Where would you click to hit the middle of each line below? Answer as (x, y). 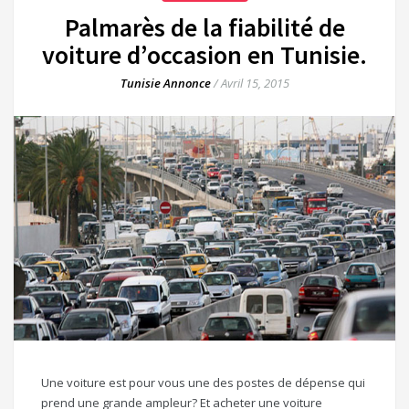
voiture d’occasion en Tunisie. (204, 55)
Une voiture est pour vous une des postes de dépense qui (203, 382)
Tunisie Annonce (165, 83)
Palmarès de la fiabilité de (204, 27)
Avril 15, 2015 (255, 83)
